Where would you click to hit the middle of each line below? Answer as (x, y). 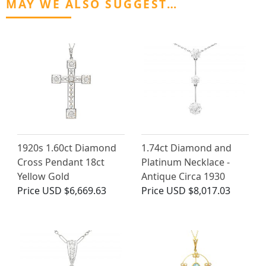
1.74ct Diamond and (186, 148)
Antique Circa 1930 (183, 177)
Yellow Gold (43, 177)
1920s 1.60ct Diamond (67, 148)
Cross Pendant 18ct (61, 162)
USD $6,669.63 (74, 191)
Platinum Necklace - (186, 162)
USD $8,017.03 (198, 191)
